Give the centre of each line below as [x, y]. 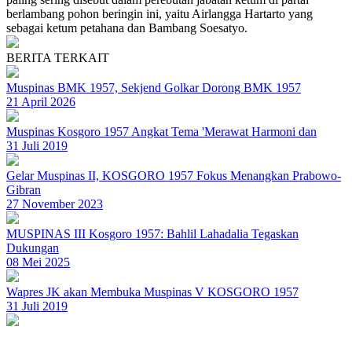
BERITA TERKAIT [58, 58]
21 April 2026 [41, 102]
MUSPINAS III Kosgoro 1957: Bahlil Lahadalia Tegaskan [152, 234]
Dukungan [33, 248]
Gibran [24, 190]
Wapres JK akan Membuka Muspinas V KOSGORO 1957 [152, 292]
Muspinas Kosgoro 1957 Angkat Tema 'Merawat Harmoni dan [161, 132]
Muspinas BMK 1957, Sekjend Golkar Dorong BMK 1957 [154, 88]
